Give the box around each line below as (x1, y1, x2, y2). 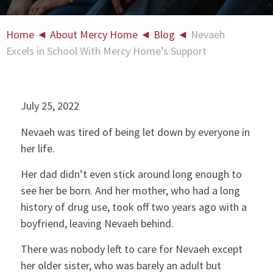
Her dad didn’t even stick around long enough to (20, 166, 242, 181)
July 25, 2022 (20, 99, 79, 113)
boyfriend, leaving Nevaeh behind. (20, 216, 174, 230)
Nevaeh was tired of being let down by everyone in (20, 124, 250, 139)
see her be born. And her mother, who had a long (20, 183, 240, 197)
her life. (20, 141, 55, 155)
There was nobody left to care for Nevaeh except (20, 242, 243, 257)
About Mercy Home (50, 27, 138, 41)
